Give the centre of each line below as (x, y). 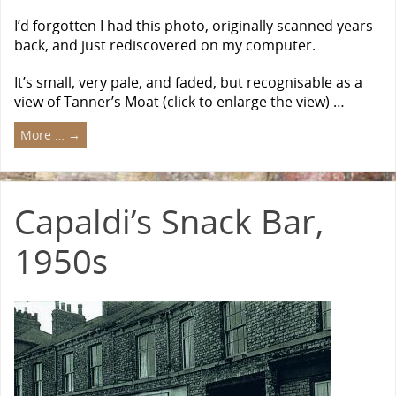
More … (44, 134)
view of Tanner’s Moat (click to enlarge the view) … (179, 101)
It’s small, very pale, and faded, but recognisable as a (188, 82)
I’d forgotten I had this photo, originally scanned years (194, 26)
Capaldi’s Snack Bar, (169, 221)
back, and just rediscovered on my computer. (165, 46)
